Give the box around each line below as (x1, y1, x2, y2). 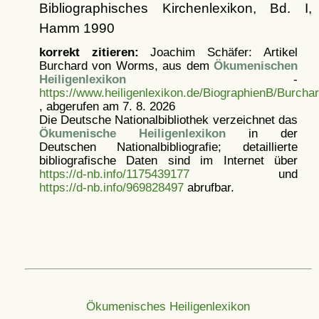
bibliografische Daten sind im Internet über (38, 154, 298, 167)
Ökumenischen (214, 59, 298, 73)
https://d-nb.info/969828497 (38, 181, 184, 194)
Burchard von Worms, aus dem (38, 59, 214, 73)
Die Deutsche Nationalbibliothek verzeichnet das (38, 113, 298, 127)
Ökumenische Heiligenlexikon (38, 127, 226, 140)
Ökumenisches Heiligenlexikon (86, 300, 251, 313)
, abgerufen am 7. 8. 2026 (38, 100, 175, 113)
